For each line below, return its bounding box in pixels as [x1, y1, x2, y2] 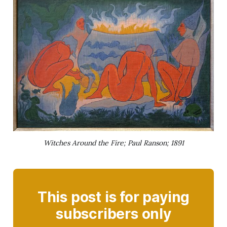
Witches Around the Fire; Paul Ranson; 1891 [43, 138, 184, 147]
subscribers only [56, 205, 171, 222]
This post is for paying [37, 188, 190, 206]
